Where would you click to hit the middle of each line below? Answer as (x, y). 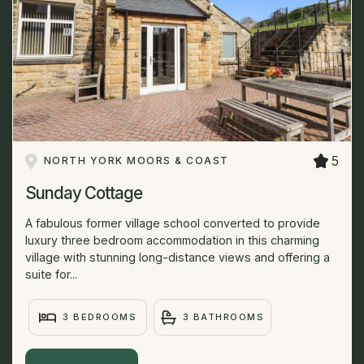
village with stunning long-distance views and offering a (178, 258)
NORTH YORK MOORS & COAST (136, 161)
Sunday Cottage (84, 193)
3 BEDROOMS (100, 317)
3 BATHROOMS (223, 317)
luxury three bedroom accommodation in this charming (172, 240)
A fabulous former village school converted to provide (173, 223)
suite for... (51, 275)
